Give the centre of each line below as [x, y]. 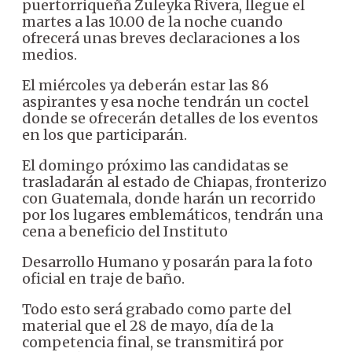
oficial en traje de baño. [103, 278]
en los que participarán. [104, 134]
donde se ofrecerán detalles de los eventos [170, 118]
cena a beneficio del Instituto [125, 231]
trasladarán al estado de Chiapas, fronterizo [174, 181]
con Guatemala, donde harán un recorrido [169, 198]
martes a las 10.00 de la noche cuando [152, 21]
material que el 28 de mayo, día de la [148, 325]
